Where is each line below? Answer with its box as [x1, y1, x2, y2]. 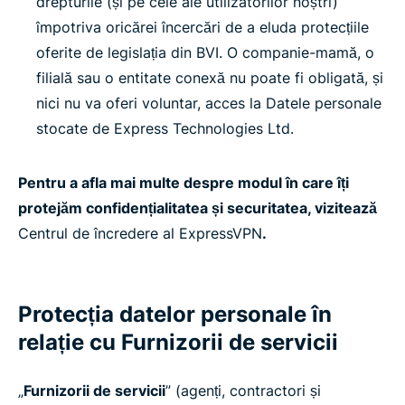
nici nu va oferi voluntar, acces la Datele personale [36, 94, 381, 112]
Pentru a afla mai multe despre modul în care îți [18, 174, 349, 192]
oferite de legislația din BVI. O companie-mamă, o [36, 43, 374, 61]
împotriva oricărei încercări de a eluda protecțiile [36, 18, 369, 36]
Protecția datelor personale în [18, 301, 332, 327]
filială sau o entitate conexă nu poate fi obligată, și [36, 69, 383, 87]
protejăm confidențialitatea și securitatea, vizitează [18, 199, 377, 217]
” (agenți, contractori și [165, 381, 321, 400]
